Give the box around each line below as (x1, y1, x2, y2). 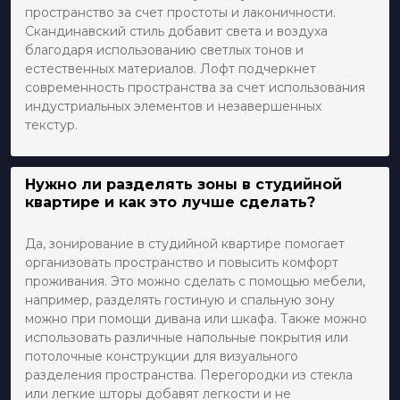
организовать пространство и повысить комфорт (25, 254, 338, 271)
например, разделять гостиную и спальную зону (25, 291, 335, 308)
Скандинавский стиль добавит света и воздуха (25, 22, 328, 39)
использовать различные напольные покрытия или (25, 329, 348, 346)
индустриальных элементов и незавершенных (25, 97, 321, 114)
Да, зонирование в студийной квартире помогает (25, 235, 345, 252)
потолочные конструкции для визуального (25, 347, 298, 364)
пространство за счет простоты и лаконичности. (25, 4, 336, 21)
